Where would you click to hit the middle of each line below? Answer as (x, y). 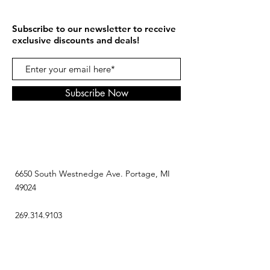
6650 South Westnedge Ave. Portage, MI (93, 174)
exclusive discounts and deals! (76, 40)
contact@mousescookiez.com (71, 229)
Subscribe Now (96, 93)
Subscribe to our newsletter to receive (94, 29)
